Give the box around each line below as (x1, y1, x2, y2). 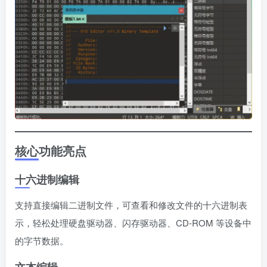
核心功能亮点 (15, 142, 86, 160)
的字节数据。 (15, 234, 69, 247)
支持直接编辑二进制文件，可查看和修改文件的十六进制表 (15, 198, 247, 212)
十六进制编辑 (15, 172, 79, 188)
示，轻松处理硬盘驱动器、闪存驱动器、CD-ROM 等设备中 (15, 216, 252, 229)
